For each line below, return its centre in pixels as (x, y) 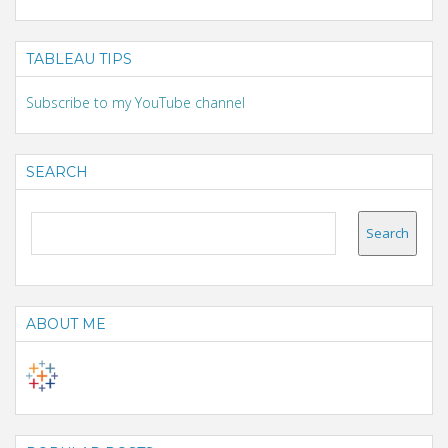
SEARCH (57, 171)
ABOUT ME (66, 323)
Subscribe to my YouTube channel (135, 102)
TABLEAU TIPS (79, 58)
